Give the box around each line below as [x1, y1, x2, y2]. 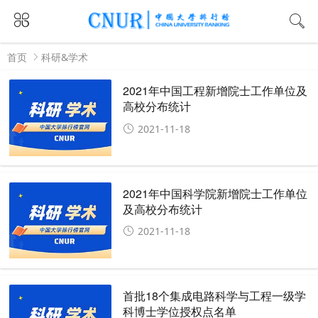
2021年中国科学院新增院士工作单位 [123, 185, 308, 202]
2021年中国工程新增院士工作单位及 [123, 82, 308, 99]
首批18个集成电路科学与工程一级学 [123, 287, 307, 305]
